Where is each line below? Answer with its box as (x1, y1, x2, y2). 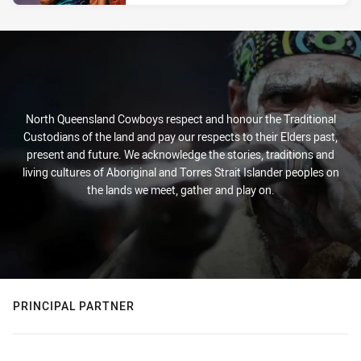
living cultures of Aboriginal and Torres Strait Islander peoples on (22, 164, 339, 180)
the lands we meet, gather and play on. (86, 182, 275, 197)
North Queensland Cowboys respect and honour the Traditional (25, 111, 336, 127)
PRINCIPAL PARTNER (13, 298, 135, 313)
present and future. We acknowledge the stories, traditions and (27, 147, 334, 162)
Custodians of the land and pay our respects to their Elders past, (23, 129, 338, 144)
